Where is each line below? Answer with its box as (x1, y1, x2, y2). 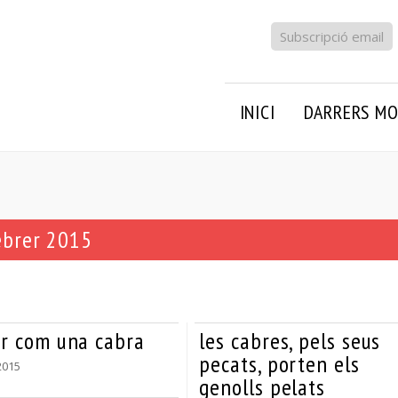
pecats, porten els (199, 349, 360, 379)
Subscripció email (280, 28, 385, 45)
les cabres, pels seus (199, 326, 381, 356)
